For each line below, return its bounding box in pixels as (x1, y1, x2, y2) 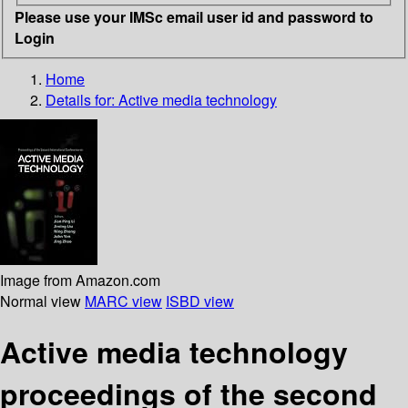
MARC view (85, 290, 162, 311)
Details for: (46, 88, 118, 110)
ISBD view (166, 290, 234, 311)
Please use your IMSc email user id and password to (15, 5, 373, 27)
